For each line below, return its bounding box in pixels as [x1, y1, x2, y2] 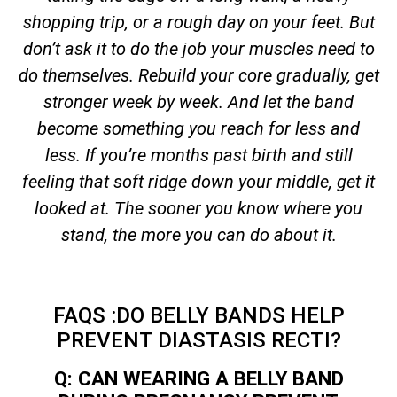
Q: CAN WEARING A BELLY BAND [53, 366, 344, 390]
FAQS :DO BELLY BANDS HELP [52, 302, 345, 328]
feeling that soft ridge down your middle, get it [22, 170, 375, 192]
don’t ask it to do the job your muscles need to [22, 37, 375, 59]
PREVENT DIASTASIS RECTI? [56, 327, 341, 353]
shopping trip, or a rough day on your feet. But [22, 11, 375, 33]
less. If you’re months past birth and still [44, 144, 353, 166]
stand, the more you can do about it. [60, 223, 337, 245]
